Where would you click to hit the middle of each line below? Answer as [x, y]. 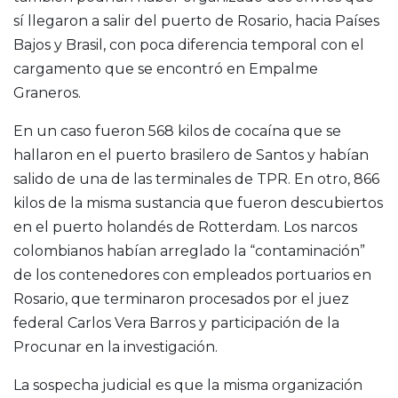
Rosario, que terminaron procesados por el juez [181, 299]
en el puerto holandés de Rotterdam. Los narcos [185, 227]
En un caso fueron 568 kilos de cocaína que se [177, 131]
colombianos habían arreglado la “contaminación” [189, 251]
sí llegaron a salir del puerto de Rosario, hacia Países [196, 21]
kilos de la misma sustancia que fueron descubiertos [198, 203]
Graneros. [47, 93]
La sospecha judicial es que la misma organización [188, 386]
